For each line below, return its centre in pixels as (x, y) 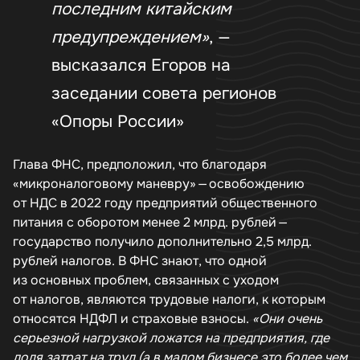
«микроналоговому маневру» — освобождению (159, 184)
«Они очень (287, 319)
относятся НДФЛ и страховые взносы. (133, 319)
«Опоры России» (118, 122)
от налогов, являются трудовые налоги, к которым (169, 300)
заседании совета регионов (164, 94)
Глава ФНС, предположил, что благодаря (140, 165)
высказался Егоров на (141, 65)
